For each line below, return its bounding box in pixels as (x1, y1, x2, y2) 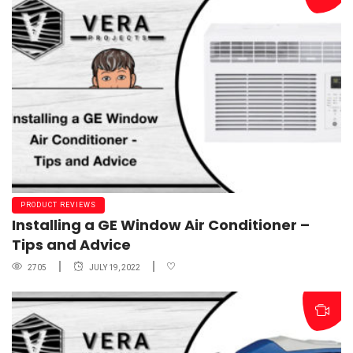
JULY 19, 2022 (89, 263, 140, 273)
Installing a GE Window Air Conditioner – (12, 214, 310, 235)
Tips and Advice (12, 234, 131, 255)
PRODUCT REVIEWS (20, 200, 96, 209)
